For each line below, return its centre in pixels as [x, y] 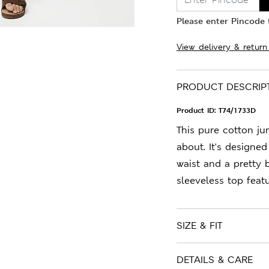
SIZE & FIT [199, 225]
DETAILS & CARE [215, 260]
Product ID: [198, 110]
